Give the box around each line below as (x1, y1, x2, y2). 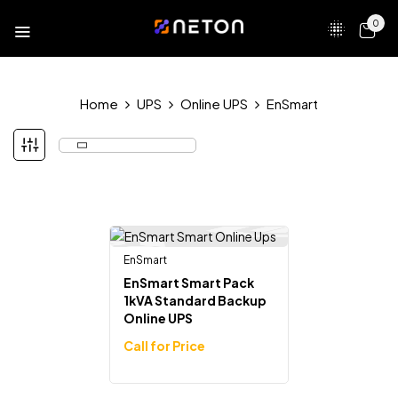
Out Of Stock (183, 253, 257, 267)
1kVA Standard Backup (123, 292, 267, 308)
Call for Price (123, 338, 206, 354)
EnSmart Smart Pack (123, 275, 255, 291)
